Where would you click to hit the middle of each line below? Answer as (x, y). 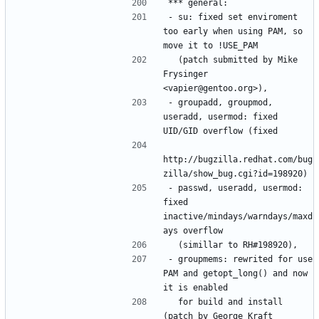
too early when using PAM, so (233, 31)
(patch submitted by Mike (173, 59)
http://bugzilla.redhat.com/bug (238, 159)
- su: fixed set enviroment (233, 17)
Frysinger (185, 74)
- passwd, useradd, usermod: (235, 188)
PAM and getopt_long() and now (235, 273)
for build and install (173, 302)
